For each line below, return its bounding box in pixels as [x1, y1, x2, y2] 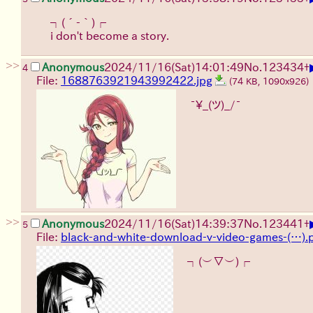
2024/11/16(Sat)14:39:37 [104, 218, 244, 230]
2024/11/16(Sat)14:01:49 [104, 61, 244, 73]
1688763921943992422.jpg [61, 75, 212, 87]
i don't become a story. [50, 30, 169, 42]
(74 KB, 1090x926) [229, 77, 312, 87]
